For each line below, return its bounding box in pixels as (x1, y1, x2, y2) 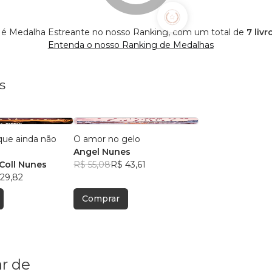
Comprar (82, 193, 120, 205)
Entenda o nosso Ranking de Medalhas (47, 39, 214, 51)
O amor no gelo (73, 134, 141, 145)
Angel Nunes (73, 146, 131, 158)
